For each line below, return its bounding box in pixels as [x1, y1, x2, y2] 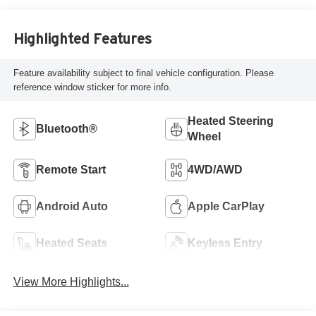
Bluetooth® [35, 123, 97, 135]
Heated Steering [188, 115, 274, 128]
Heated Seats [35, 237, 107, 250]
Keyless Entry [188, 237, 262, 250]
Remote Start [35, 164, 106, 176]
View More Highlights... [13, 276, 129, 288]
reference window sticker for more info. [13, 81, 171, 92]
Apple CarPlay [188, 200, 265, 213]
